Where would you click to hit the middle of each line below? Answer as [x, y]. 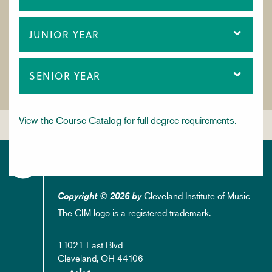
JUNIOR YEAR [64, 35]
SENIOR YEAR [65, 76]
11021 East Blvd [90, 245]
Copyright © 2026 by [100, 196]
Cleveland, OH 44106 [100, 258]
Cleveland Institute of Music [196, 195]
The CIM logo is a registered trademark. [134, 212]
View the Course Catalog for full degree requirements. [128, 121]
